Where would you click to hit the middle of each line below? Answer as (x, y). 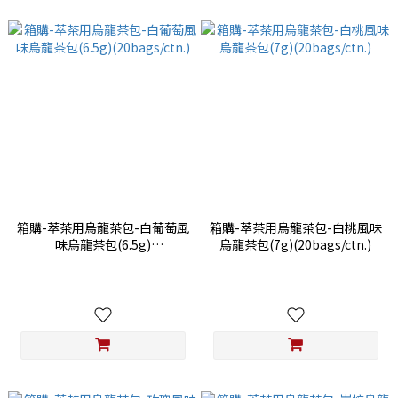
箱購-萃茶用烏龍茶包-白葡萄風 (103, 228)
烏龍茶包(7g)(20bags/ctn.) (295, 245)
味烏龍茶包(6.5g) (103, 245)
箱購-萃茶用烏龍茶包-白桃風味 (295, 228)
